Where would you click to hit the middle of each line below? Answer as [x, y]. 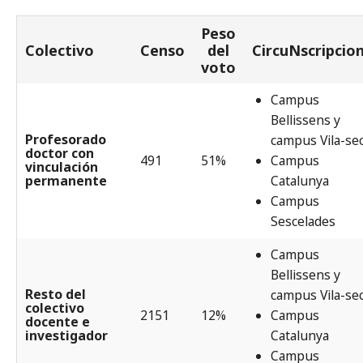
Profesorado [65, 139]
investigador [66, 335]
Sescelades [303, 221]
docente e [57, 321]
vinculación [61, 167]
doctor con [59, 153]
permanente [66, 180]
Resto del [55, 294]
